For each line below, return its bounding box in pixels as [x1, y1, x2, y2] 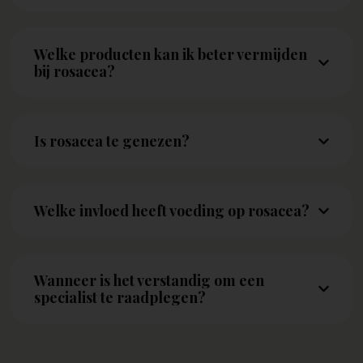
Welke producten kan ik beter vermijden [33, 44, 307, 64]
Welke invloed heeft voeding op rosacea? [33, 200, 310, 220]
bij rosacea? [33, 61, 115, 81]
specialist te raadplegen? [33, 287, 206, 307]
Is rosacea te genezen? [33, 130, 190, 151]
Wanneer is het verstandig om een [33, 270, 264, 290]
